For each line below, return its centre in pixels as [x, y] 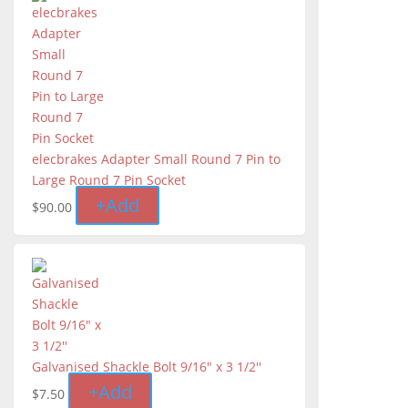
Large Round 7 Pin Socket [109, 180]
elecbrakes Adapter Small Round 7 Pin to [156, 159]
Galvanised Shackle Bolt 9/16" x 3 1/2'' [147, 367]
